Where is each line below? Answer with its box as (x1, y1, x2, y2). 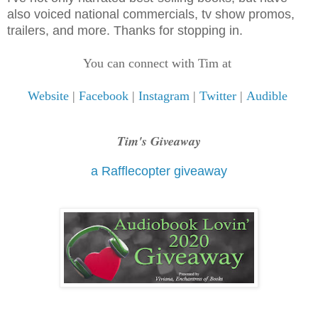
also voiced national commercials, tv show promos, (7, 7, 295, 22)
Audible (246, 89, 287, 104)
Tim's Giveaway (117, 132, 201, 150)
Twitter (199, 89, 236, 104)
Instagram (138, 89, 190, 104)
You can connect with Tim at (83, 56, 235, 71)
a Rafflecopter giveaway (91, 164, 227, 179)
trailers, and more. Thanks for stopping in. (7, 23, 246, 38)
